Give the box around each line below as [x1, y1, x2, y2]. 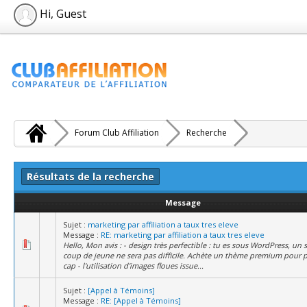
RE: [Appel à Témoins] [101, 295, 181, 306]
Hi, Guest [37, 6, 86, 22]
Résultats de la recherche [27, 170, 154, 183]
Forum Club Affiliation [75, 127, 159, 138]
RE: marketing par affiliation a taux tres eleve [101, 230, 265, 240]
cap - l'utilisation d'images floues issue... [63, 260, 204, 271]
